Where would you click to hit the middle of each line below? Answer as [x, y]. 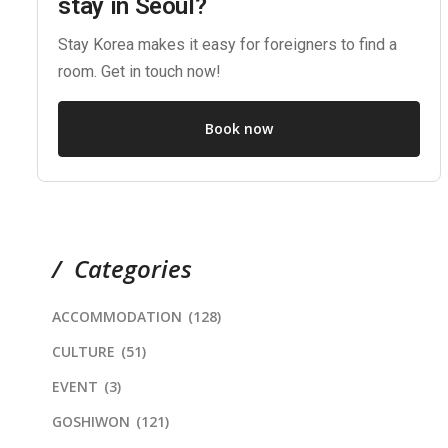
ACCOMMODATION [117, 317]
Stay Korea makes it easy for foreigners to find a [228, 45]
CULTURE [84, 352]
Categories [133, 269]
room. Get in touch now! [140, 72]
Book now [239, 128]
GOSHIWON [91, 422]
